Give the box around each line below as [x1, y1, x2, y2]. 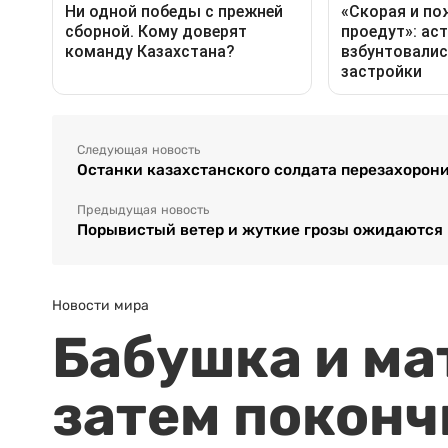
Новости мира [52, 297, 149, 314]
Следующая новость [77, 143, 200, 158]
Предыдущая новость [77, 203, 209, 218]
